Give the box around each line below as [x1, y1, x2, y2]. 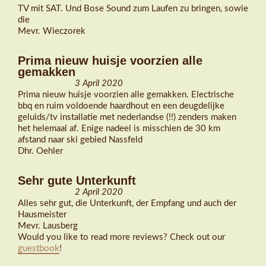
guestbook [18, 244, 59, 254]
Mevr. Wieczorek [18, 27, 85, 36]
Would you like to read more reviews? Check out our [18, 233, 225, 242]
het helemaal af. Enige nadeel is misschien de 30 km [18, 124, 220, 134]
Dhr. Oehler [18, 147, 63, 156]
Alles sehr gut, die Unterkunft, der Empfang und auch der [18, 199, 236, 208]
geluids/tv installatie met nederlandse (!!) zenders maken [18, 113, 236, 122]
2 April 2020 [74, 187, 123, 197]
